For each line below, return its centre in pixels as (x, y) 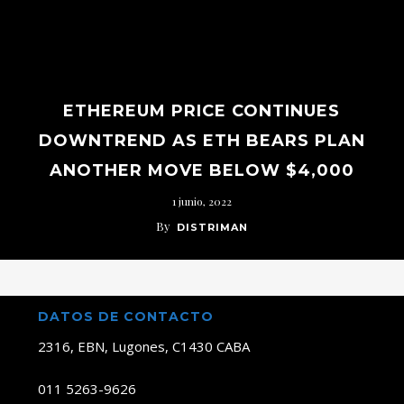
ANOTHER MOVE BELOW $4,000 (202, 170)
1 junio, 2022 (202, 201)
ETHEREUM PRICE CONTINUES (202, 111)
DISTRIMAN (212, 227)
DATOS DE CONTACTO (125, 317)
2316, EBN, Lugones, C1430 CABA (143, 346)
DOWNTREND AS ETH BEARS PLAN (202, 141)
